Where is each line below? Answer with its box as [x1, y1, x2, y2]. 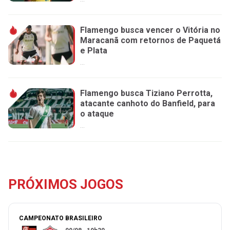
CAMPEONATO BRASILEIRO [19, 214, 102, 222]
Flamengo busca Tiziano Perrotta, [80, 88, 213, 99]
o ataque [80, 109, 114, 119]
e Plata [80, 46, 107, 55]
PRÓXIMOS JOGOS [8, 176, 123, 192]
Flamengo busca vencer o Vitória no [80, 25, 220, 35]
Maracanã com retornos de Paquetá [80, 35, 221, 45]
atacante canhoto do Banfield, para [80, 99, 215, 109]
